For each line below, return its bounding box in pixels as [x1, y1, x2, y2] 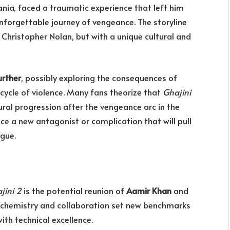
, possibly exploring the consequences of [21, 72, 177, 84]
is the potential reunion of [22, 184, 126, 197]
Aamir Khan [126, 184, 171, 197]
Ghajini [163, 86, 191, 99]
